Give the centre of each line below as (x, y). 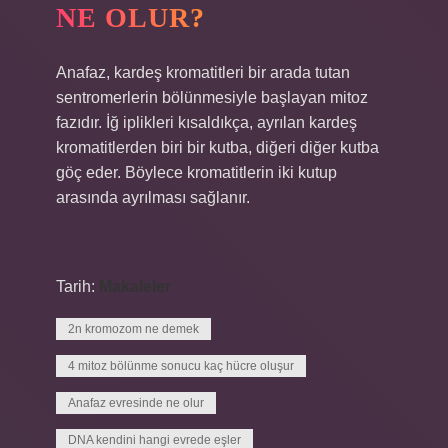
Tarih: (77, 286)
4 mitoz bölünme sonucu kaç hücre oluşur (181, 366)
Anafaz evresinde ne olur (136, 403)
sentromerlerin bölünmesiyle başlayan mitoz (212, 97)
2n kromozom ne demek (133, 329)
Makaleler (135, 286)
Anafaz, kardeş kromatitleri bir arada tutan (203, 72)
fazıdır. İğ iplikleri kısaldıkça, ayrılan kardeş (206, 122)
